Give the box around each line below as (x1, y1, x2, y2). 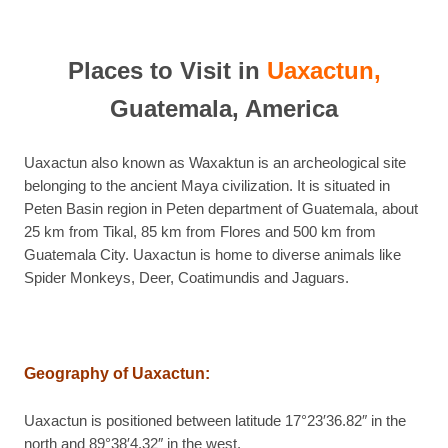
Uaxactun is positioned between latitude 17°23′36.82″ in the (24, 413, 406, 430)
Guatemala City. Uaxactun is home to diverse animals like (24, 247, 401, 264)
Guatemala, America (110, 95, 338, 123)
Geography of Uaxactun (24, 365, 205, 383)
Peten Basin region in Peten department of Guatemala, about (24, 201, 418, 218)
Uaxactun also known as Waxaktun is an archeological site (24, 155, 406, 172)
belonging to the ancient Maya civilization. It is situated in (24, 178, 390, 195)
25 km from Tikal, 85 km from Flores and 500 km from (24, 224, 376, 241)
